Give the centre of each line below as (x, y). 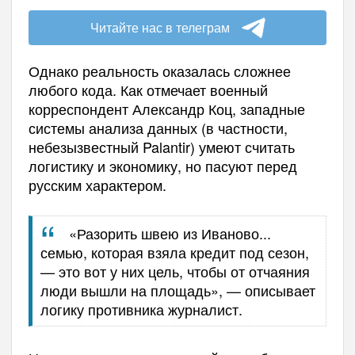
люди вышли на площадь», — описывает (177, 290)
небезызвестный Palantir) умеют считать (161, 147)
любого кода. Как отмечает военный (148, 90)
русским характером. (97, 185)
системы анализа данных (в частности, (158, 128)
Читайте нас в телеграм (160, 28)
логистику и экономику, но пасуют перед (162, 166)
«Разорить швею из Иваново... (170, 233)
